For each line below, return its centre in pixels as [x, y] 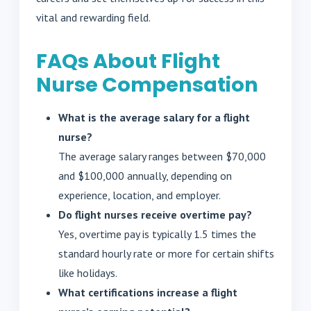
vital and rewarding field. [93, 18]
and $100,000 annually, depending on [145, 176]
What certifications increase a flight [148, 293]
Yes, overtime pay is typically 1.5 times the [157, 234]
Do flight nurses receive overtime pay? [155, 215]
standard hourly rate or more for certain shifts [166, 254]
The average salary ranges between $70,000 [162, 157]
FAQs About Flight [128, 61]
